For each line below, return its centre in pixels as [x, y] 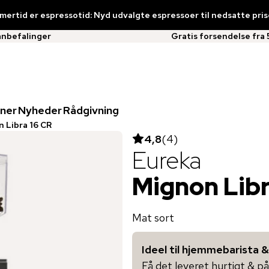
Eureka [167, 160]
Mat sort [153, 217]
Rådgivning [91, 110]
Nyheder [40, 110]
